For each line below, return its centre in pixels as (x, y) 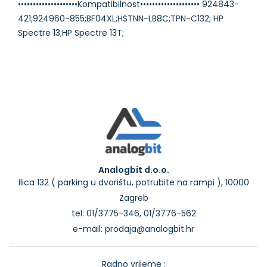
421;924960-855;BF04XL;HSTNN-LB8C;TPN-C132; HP (121, 18)
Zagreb (133, 198)
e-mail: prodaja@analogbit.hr (133, 229)
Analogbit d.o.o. (133, 170)
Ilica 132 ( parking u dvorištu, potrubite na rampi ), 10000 (133, 182)
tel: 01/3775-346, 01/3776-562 (133, 213)
